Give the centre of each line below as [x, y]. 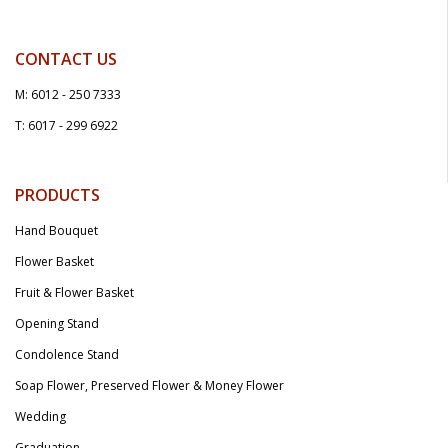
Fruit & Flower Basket [74, 293]
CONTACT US [66, 59]
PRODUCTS [57, 195]
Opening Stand [57, 324]
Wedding [40, 417]
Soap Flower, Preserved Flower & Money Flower [149, 386]
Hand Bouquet [56, 231]
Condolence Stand [67, 355]
